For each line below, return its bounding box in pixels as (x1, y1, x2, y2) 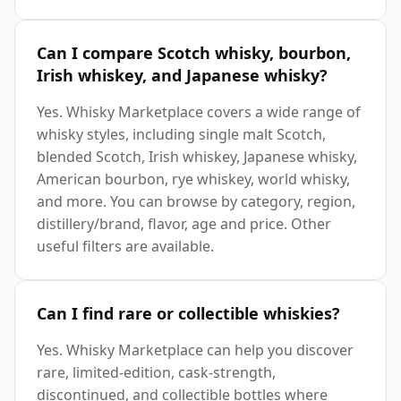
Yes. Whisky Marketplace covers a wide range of (37, 102, 361, 123)
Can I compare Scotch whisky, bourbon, (37, 42, 351, 64)
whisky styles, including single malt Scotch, (37, 124, 326, 145)
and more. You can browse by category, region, (37, 192, 355, 212)
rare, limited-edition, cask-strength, (37, 363, 276, 383)
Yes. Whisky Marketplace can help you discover (37, 340, 354, 361)
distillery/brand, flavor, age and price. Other (37, 214, 331, 235)
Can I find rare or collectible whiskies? (37, 303, 340, 325)
